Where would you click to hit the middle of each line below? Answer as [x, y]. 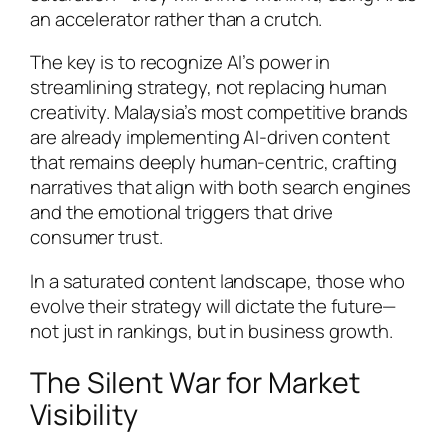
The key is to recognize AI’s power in [180, 62]
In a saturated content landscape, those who [217, 280]
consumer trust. [96, 237]
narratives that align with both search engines [221, 187]
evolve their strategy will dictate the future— [213, 305]
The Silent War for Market [195, 383]
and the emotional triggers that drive [182, 212]
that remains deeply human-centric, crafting [213, 162]
